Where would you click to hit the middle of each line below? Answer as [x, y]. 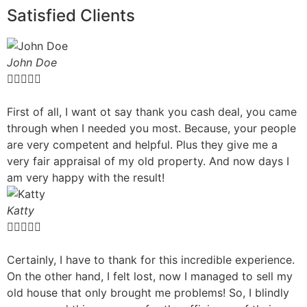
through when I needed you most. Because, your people [151, 128]
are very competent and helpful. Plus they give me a [142, 144]
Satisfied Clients [71, 15]
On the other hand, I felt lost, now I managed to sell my [150, 276]
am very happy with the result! [86, 177]
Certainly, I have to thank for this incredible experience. [151, 259]
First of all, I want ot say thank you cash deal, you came [152, 111]
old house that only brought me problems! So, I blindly [148, 292]
